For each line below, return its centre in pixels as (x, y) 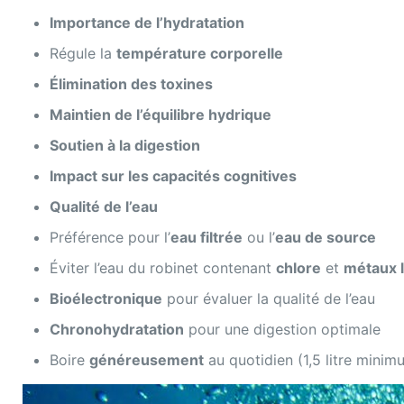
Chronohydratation (117, 329)
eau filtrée (207, 237)
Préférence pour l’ (110, 237)
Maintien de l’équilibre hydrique (161, 115)
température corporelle (200, 53)
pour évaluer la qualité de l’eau (269, 298)
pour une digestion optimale (283, 329)
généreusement (147, 360)
